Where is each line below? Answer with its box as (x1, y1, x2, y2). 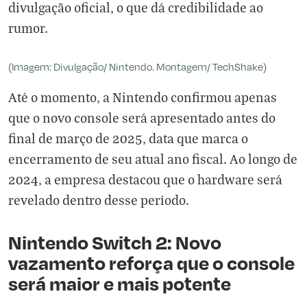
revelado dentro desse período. (8, 192, 189, 208)
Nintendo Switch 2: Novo (8, 230, 221, 254)
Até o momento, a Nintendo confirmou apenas (8, 89, 277, 105)
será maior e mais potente (8, 271, 231, 295)
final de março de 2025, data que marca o (8, 130, 248, 146)
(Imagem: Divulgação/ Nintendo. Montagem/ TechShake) (8, 60, 267, 73)
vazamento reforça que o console (8, 251, 295, 275)
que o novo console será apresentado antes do (8, 110, 275, 125)
